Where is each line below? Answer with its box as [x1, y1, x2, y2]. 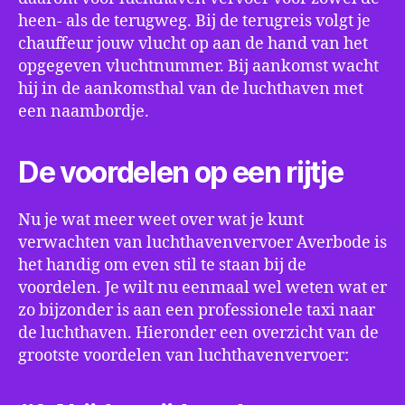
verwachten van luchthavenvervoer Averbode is [18, 232, 387, 253]
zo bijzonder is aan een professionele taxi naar [18, 300, 375, 321]
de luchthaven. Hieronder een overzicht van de [18, 323, 379, 344]
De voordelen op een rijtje [18, 155, 344, 190]
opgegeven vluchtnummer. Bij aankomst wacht [18, 56, 379, 77]
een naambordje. [18, 101, 149, 122]
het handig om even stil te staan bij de [18, 255, 306, 276]
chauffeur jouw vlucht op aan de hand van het [18, 33, 368, 54]
